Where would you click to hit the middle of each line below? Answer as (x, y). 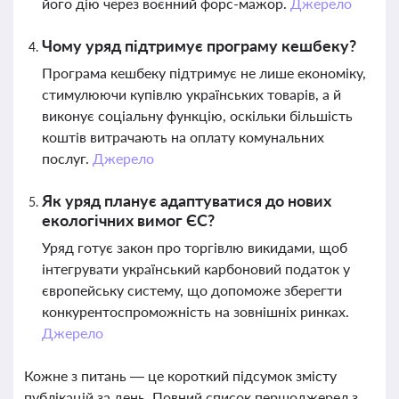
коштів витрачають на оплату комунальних (183, 137)
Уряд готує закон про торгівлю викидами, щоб (195, 247)
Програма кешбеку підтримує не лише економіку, (204, 73)
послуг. (67, 158)
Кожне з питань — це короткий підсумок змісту (180, 375)
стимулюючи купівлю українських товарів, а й (191, 94)
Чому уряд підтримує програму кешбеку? (199, 45)
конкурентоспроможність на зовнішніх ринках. (195, 311)
